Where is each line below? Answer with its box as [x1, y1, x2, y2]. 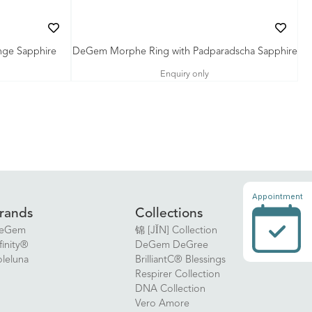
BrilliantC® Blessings [134, 255, 226, 265]
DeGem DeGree [134, 240, 208, 251]
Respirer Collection [134, 270, 220, 280]
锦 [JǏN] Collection [134, 226, 217, 236]
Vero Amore [134, 299, 189, 309]
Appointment [252, 191, 304, 201]
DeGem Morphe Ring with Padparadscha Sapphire [72, 47, 297, 57]
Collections [134, 207, 203, 221]
